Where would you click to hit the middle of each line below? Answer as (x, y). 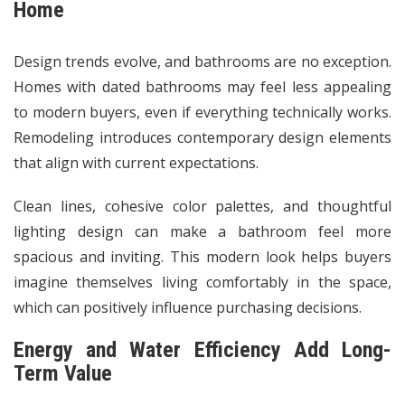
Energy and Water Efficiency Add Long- (202, 349)
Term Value (63, 373)
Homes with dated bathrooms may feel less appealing (202, 86)
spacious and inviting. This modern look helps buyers (202, 256)
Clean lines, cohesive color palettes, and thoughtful (202, 206)
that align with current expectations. (136, 162)
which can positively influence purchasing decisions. (188, 307)
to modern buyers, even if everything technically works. (202, 112)
